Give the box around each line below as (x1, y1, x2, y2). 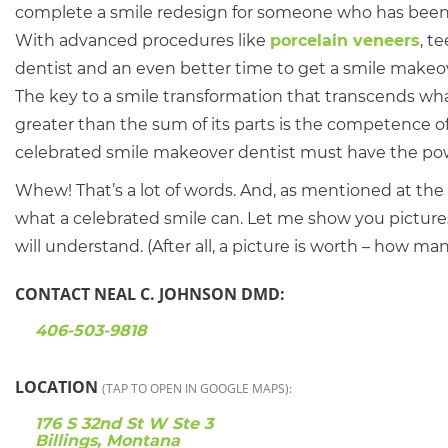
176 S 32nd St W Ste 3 (35, 414, 213, 433)
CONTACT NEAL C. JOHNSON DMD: (15, 283, 285, 305)
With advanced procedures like (15, 31, 270, 50)
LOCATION (15, 376, 102, 398)
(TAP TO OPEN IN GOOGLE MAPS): (102, 380, 292, 397)
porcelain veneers (270, 31, 420, 50)
